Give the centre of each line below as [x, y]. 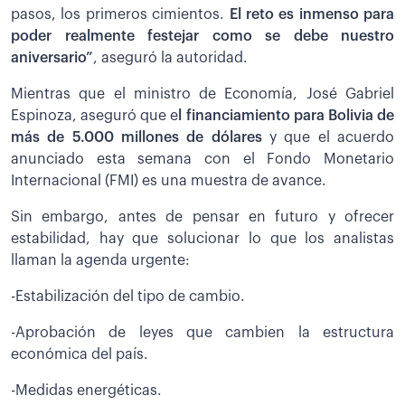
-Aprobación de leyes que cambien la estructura [202, 332]
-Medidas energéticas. [86, 390]
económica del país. [80, 354]
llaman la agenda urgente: [100, 260]
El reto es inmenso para [311, 14]
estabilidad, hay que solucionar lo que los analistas [202, 238]
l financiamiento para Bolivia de [287, 115]
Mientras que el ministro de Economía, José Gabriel [202, 94]
